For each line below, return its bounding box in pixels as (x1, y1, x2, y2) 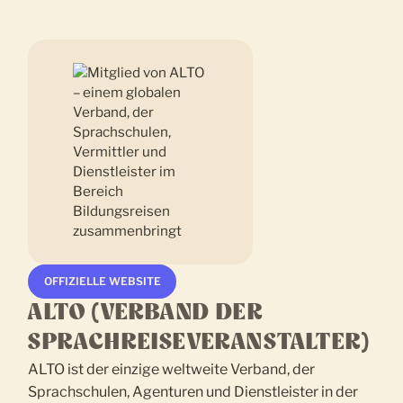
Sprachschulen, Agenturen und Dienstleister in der (28, 383, 359, 401)
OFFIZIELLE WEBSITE (43, 274, 161, 289)
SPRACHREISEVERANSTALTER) (28, 332, 371, 354)
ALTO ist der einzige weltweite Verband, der (28, 361, 316, 379)
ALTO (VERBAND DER (28, 302, 264, 325)
